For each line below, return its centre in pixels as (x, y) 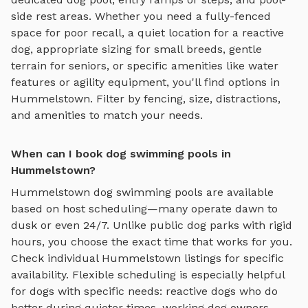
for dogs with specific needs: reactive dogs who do (144, 291)
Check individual (56, 258)
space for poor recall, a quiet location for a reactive (147, 33)
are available (238, 192)
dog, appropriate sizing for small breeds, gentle (136, 49)
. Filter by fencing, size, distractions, (185, 99)
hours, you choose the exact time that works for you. (152, 242)
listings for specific (232, 258)
